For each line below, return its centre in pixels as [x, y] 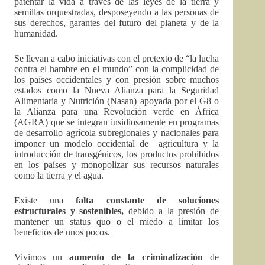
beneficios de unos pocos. [62, 232]
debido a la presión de [172, 211]
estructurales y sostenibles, [69, 211]
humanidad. [36, 34]
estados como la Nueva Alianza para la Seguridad [117, 91]
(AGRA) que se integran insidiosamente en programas [117, 122]
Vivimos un [42, 257]
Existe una [39, 201]
